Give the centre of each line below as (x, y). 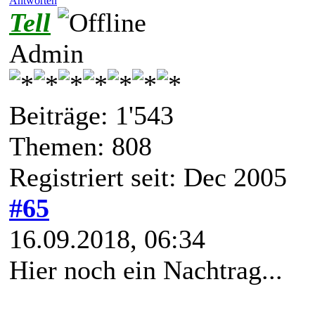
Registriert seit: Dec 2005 (148, 178)
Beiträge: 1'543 (91, 116)
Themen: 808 (81, 147)
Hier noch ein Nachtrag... (146, 270)
